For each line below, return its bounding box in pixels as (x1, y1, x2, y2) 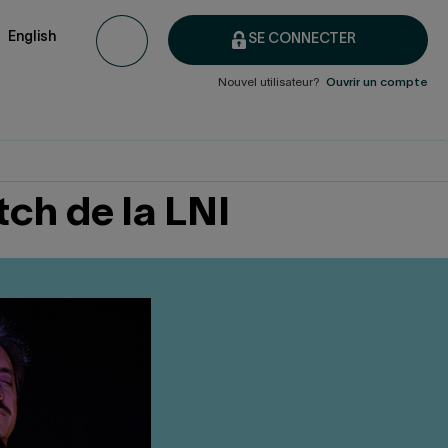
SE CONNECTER (248, 33, 356, 46)
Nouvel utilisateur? (218, 78, 326, 88)
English (8, 30, 56, 44)
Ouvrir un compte (326, 78, 428, 88)
